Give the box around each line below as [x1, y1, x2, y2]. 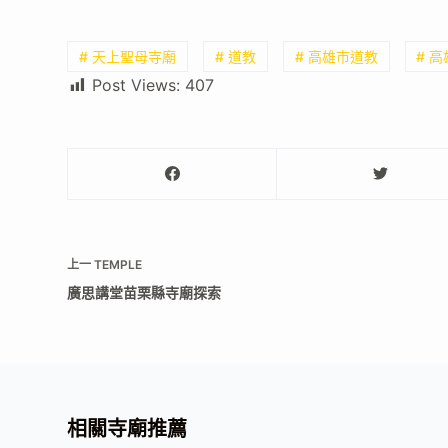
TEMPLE [94, 256, 143, 272]
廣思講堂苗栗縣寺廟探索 [67, 283, 222, 301]
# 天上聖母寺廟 [79, 47, 177, 65]
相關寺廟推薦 [67, 416, 188, 441]
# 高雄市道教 [294, 47, 378, 65]
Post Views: [92, 74, 181, 95]
